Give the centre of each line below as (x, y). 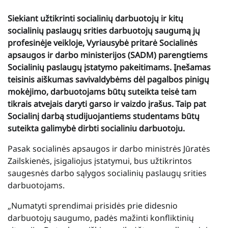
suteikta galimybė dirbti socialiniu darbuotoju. (96, 128)
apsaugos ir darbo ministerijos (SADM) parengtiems (108, 55)
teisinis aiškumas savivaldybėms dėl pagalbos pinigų (108, 79)
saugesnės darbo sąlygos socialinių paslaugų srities (107, 173)
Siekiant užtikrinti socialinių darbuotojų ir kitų (95, 18)
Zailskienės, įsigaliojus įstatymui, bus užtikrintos (100, 161)
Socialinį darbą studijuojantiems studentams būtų (104, 116)
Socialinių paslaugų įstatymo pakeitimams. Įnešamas (109, 67)
